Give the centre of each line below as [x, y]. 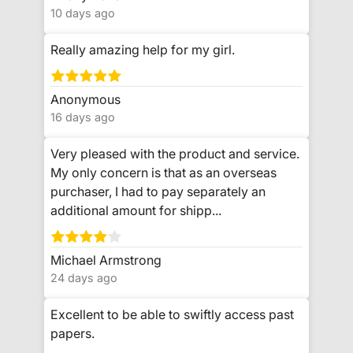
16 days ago [83, 117]
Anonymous [85, 99]
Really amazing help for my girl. [143, 49]
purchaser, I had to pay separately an [158, 192]
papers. [72, 334]
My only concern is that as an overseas [163, 173]
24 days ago [84, 278]
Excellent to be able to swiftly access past [172, 315]
